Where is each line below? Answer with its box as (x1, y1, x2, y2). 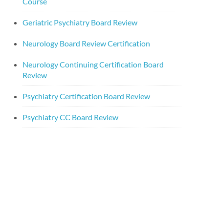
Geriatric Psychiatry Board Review (22, 17, 137, 27)
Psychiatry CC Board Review (22, 112, 118, 122)
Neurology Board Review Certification (22, 38, 150, 48)
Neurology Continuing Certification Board (22, 59, 164, 69)
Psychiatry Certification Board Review (22, 91, 150, 101)
